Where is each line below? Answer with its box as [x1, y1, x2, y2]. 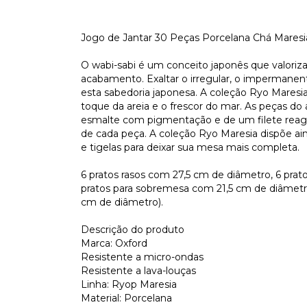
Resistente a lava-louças [81, 265, 196, 277]
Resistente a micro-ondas [81, 251, 204, 263]
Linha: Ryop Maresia [81, 278, 177, 291]
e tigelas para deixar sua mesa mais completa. [81, 141, 299, 153]
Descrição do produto [81, 223, 184, 236]
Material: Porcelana [81, 292, 172, 304]
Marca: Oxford [81, 237, 147, 249]
